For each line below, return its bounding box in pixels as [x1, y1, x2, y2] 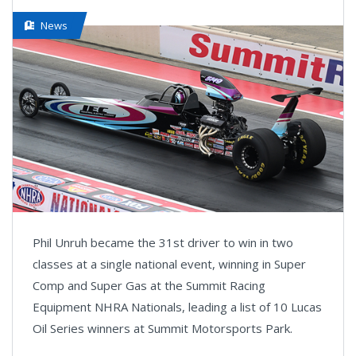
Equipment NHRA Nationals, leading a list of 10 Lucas [33, 298, 322, 315]
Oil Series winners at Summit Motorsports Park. [33, 319, 292, 336]
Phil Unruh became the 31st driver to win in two [33, 234, 293, 250]
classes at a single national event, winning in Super [33, 255, 306, 272]
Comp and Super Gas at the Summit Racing [33, 277, 265, 293]
